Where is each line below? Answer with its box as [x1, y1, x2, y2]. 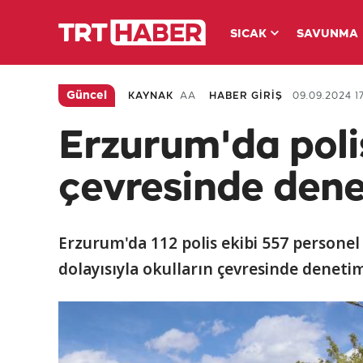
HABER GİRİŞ [209, 91, 283, 101]
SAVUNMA [296, 28, 358, 41]
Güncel [66, 90, 107, 102]
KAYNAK [128, 91, 173, 101]
